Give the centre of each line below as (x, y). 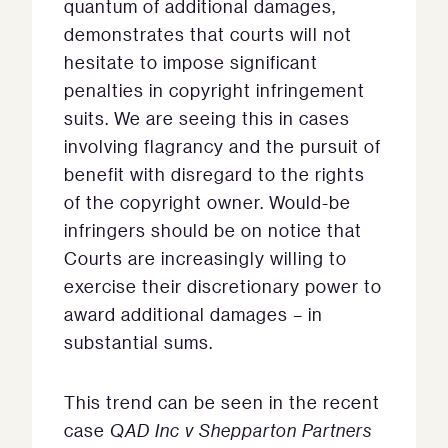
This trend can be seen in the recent (222, 402)
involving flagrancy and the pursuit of (222, 146)
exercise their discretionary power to (223, 286)
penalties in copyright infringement (214, 90)
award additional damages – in (193, 314)
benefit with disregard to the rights (214, 174)
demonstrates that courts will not (208, 34)
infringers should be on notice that (213, 230)
